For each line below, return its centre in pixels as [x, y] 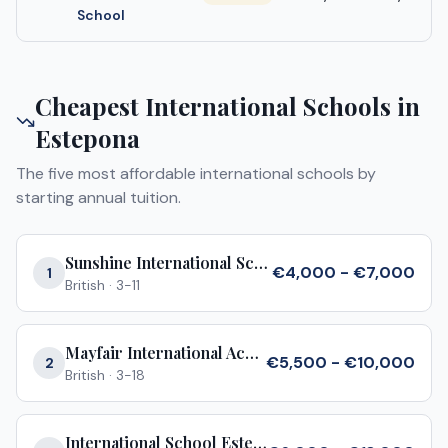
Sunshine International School [261, 262]
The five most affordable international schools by [196, 173]
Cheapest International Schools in [228, 106]
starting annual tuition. [98, 197]
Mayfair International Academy [252, 352]
